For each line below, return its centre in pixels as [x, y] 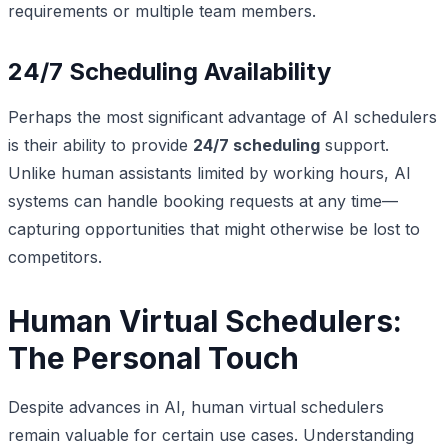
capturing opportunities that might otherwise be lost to [214, 228]
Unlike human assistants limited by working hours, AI [209, 172]
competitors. [55, 256]
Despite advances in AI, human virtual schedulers [196, 406]
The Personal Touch [153, 357]
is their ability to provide [100, 144]
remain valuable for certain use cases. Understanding [211, 434]
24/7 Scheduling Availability [169, 71]
